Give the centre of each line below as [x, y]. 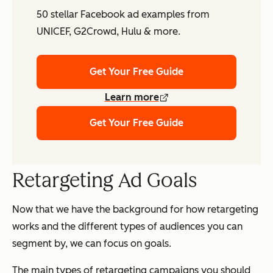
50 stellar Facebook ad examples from [123, 15]
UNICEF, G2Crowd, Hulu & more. [108, 32]
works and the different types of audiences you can [127, 227]
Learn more [132, 97]
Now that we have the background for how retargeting [135, 210]
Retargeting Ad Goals [105, 181]
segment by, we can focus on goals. [92, 244]
